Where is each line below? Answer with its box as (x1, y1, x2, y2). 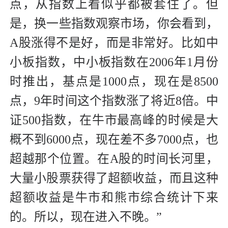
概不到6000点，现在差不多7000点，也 (10, 133, 218, 147)
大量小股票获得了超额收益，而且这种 (10, 172, 218, 185)
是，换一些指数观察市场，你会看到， (10, 17, 218, 31)
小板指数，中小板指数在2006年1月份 (10, 55, 218, 69)
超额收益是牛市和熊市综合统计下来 (10, 191, 218, 205)
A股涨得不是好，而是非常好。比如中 (10, 36, 218, 50)
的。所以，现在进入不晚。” (10, 210, 162, 224)
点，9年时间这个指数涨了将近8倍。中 (10, 94, 218, 108)
